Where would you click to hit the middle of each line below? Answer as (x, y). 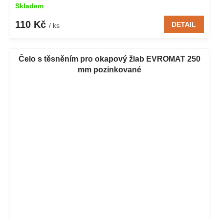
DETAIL (184, 24)
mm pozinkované (109, 69)
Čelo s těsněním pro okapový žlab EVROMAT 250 (109, 59)
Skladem (29, 6)
